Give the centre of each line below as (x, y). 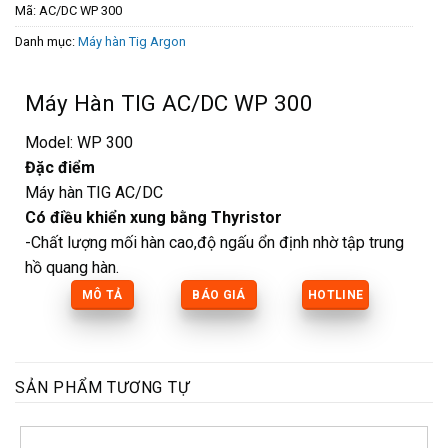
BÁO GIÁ (219, 294)
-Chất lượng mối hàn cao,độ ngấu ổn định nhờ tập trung (214, 242)
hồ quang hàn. (71, 267)
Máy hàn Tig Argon (131, 41)
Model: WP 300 (78, 142)
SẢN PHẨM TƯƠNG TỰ (102, 387)
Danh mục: (46, 41)
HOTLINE (335, 294)
